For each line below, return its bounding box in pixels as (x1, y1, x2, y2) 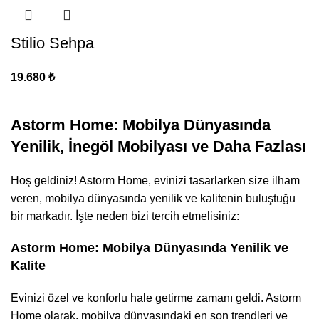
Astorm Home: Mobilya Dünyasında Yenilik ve (11, 240, 288, 255)
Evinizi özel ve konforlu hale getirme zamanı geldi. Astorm (11, 291, 301, 304)
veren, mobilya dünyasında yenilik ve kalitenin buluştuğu (11, 192, 296, 204)
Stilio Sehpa (11, 33, 94, 52)
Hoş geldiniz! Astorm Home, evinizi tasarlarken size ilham (11, 174, 300, 187)
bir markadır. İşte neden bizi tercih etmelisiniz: (11, 209, 239, 222)
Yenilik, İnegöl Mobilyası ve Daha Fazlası (11, 137, 306, 155)
